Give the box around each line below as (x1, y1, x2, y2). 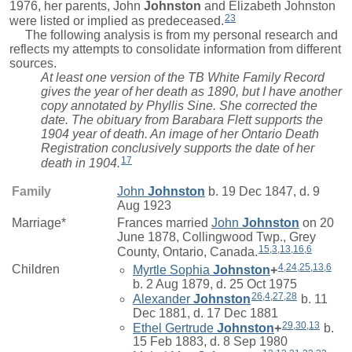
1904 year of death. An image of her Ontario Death (41, 127, 319, 141)
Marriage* (12, 216, 66, 229)
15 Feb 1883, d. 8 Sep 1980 (133, 335, 288, 349)
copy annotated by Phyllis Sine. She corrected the (41, 99, 317, 113)
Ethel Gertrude (133, 321, 214, 335)
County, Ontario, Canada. (117, 244, 258, 258)
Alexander (133, 291, 190, 306)
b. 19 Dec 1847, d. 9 (205, 185, 320, 198)
